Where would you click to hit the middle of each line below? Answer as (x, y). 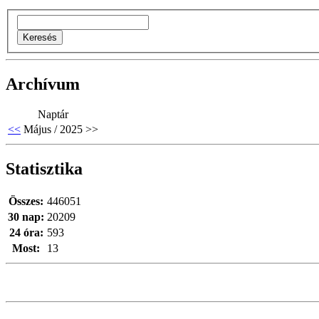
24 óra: (26, 232)
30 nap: (26, 216)
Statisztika (44, 168)
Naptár (53, 114)
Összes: (26, 201)
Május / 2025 (53, 129)
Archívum (43, 84)
